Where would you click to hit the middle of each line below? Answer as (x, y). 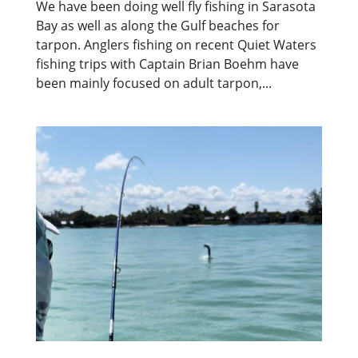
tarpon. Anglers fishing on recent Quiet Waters (176, 44)
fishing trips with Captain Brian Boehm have (167, 64)
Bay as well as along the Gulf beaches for (157, 25)
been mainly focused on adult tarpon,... (153, 83)
